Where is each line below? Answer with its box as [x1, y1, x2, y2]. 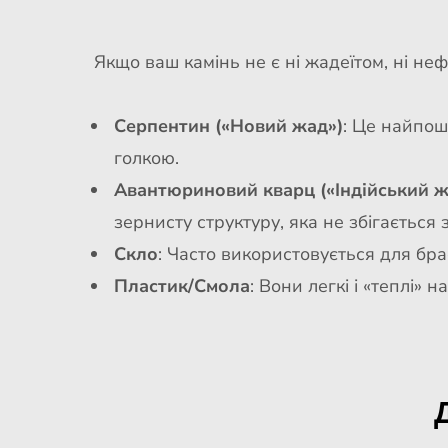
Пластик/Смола [113, 274, 250, 298]
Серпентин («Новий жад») [113, 114, 343, 138]
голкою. [113, 146, 179, 170]
